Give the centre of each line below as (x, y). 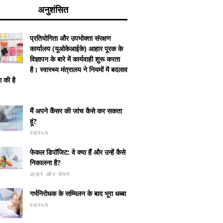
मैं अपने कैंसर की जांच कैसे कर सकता (76, 111)
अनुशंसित (53, 9)
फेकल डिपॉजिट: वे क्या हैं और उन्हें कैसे (78, 152)
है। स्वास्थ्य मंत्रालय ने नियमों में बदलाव (79, 69)
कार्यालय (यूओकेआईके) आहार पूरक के (76, 48)
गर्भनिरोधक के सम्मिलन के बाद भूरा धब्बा (78, 193)
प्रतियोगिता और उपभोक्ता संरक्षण (70, 38)
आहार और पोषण (50, 174)
